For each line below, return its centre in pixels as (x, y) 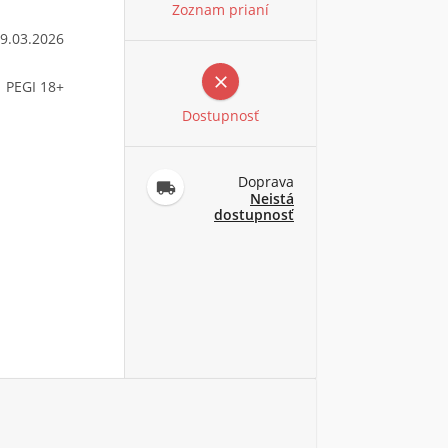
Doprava (266, 181)
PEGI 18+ (35, 86)
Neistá (272, 198)
